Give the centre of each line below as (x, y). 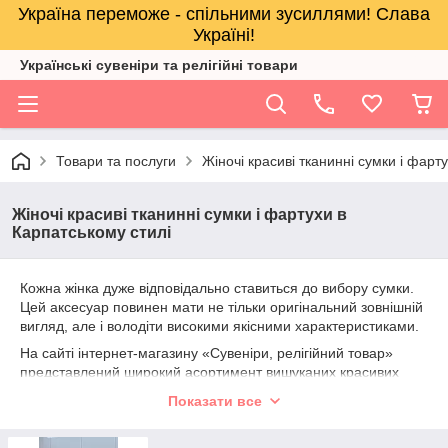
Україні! (224, 35)
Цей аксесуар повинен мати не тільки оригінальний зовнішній (221, 307)
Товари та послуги (116, 161)
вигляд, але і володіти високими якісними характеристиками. (219, 326)
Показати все (215, 401)
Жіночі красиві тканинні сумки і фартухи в (179, 214)
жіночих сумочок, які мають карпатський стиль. (173, 391)
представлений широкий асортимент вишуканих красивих (209, 372)
